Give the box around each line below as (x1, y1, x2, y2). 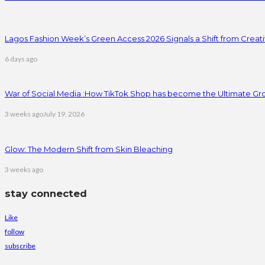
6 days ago (5, 54, 37, 63)
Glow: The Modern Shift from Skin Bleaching (5, 144, 173, 154)
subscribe (5, 241, 35, 250)
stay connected (5, 188, 87, 200)
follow (5, 227, 24, 236)
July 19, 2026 (43, 109, 85, 119)
